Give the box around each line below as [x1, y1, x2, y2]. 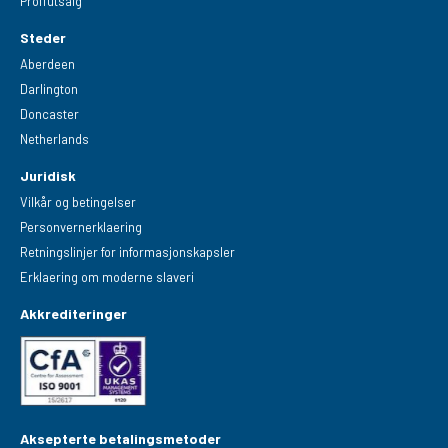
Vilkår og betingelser [20, 193, 137, 210]
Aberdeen [20, 55, 76, 72]
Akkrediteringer [20, 305, 128, 323]
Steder [20, 28, 67, 46]
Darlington [20, 80, 79, 97]
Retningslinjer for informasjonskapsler [20, 243, 236, 260]
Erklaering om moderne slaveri [20, 268, 195, 285]
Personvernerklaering [20, 218, 143, 235]
